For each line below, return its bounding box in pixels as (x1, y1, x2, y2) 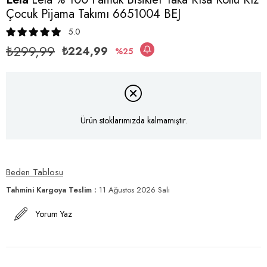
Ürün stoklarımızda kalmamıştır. (80, 114, 187, 127)
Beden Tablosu (6, 165, 63, 179)
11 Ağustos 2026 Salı (99, 184, 170, 195)
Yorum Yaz (36, 207, 72, 220)
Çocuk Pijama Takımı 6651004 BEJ (6, 5, 181, 23)
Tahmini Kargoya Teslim (6, 184, 92, 195)
